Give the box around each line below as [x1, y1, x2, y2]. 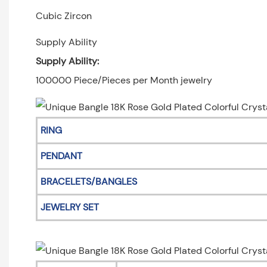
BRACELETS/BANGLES [40, 175, 137, 188]
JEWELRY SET [40, 200, 99, 213]
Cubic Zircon [36, 9, 92, 22]
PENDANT [40, 149, 82, 162]
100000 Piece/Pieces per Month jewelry [36, 73, 212, 86]
